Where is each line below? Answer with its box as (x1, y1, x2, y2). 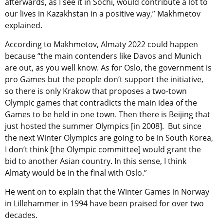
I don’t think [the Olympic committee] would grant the (5, 144, 201, 155)
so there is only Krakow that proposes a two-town (5, 86, 187, 97)
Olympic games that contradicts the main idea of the (5, 97, 197, 109)
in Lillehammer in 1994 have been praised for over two (5, 198, 204, 209)
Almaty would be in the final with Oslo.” (5, 167, 147, 179)
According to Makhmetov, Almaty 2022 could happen (5, 39, 198, 50)
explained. (5, 20, 42, 31)
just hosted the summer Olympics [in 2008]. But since (5, 121, 201, 132)
